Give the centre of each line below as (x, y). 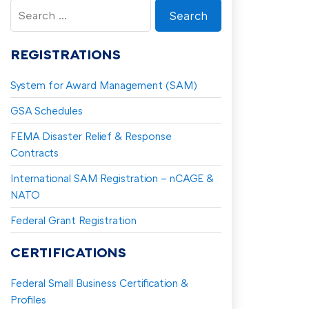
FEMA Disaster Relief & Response (91, 136)
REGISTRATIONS (66, 54)
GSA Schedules (47, 111)
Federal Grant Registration (73, 220)
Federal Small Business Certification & (99, 283)
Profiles (28, 300)
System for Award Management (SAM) (104, 85)
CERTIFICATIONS (68, 252)
